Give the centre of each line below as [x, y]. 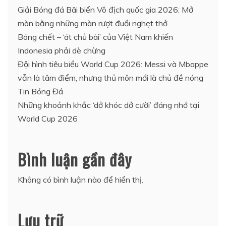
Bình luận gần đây [75, 159]
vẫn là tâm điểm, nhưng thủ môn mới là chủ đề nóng [110, 77]
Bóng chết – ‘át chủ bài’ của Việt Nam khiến [95, 37]
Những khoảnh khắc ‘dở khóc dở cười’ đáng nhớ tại [108, 105]
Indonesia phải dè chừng [62, 50]
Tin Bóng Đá [40, 91]
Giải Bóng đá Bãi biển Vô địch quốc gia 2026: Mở [105, 9]
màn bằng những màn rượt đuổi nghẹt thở [93, 23]
